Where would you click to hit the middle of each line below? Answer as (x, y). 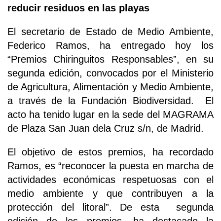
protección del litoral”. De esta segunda (110, 207)
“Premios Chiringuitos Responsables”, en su (110, 59)
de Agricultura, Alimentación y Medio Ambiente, (110, 87)
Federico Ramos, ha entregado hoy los (110, 46)
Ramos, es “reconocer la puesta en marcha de (110, 166)
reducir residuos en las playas (78, 8)
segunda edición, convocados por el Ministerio (110, 73)
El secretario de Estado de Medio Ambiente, (110, 32)
